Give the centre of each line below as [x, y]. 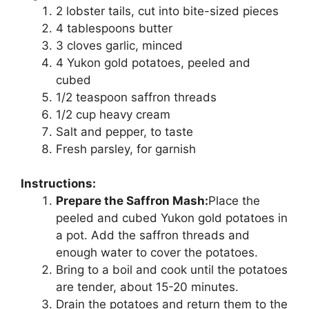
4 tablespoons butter [114, 28]
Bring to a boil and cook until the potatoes [172, 270]
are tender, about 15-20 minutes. [147, 287]
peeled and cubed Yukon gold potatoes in [172, 218]
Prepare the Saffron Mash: [132, 201]
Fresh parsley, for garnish [126, 149]
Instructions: [58, 184]
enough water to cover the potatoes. [157, 253]
